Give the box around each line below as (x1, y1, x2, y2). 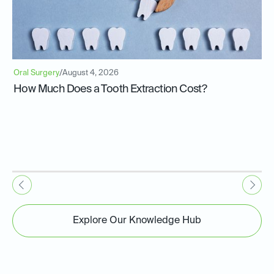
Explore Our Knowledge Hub (73, 216, 201, 226)
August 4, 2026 (62, 69, 119, 78)
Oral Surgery (13, 69, 59, 78)
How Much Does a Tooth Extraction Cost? (13, 84, 207, 95)
